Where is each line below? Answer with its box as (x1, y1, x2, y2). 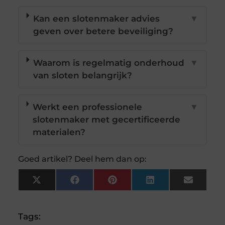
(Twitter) (40, 187, 78, 197)
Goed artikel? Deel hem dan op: (18, 154, 147, 164)
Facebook (78, 178, 123, 189)
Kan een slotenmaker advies (33, 14, 160, 24)
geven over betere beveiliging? (33, 26, 173, 37)
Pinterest (116, 178, 157, 189)
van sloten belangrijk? (33, 70, 133, 81)
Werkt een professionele (33, 102, 143, 113)
